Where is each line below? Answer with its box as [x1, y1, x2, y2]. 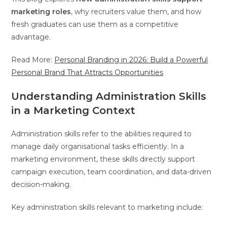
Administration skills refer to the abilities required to [11, 129, 192, 138]
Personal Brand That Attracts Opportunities [11, 67, 164, 77]
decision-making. [11, 179, 71, 189]
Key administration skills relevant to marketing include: [11, 202, 204, 212]
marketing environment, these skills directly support [11, 154, 196, 164]
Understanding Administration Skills [11, 90, 207, 102]
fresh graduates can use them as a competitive [11, 19, 179, 29]
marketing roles [11, 7, 71, 16]
